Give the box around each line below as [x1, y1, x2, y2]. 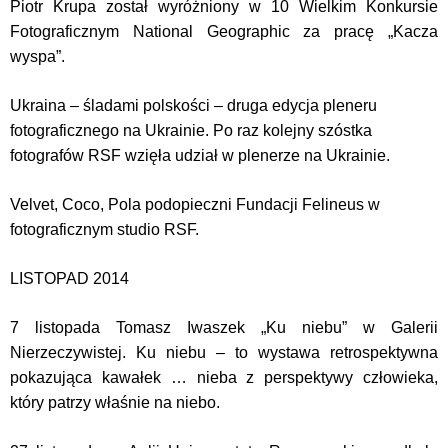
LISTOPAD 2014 [10, 270, 129, 287]
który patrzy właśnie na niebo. [10, 394, 220, 411]
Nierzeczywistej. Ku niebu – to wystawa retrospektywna [10, 344, 438, 361]
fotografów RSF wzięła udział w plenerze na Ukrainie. [10, 147, 390, 164]
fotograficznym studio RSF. [10, 221, 199, 238]
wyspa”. [10, 48, 65, 65]
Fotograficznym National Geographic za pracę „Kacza [10, 23, 438, 40]
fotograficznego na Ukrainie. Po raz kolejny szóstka [10, 122, 372, 139]
